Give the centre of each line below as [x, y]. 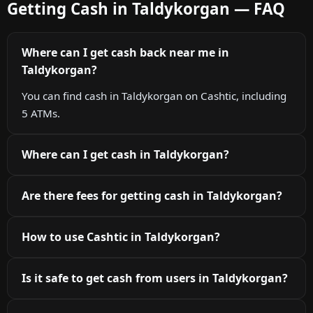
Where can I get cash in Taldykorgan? [125, 155]
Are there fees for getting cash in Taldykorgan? [152, 196]
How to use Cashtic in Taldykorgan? [121, 237]
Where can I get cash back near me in [125, 53]
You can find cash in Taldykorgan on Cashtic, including [154, 96]
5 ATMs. [41, 114]
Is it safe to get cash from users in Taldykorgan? [155, 278]
